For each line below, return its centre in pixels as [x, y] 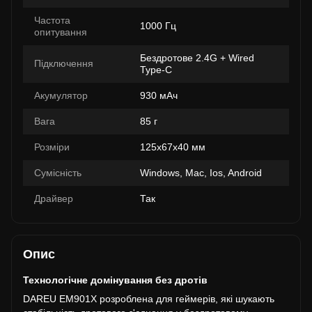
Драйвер [54, 198]
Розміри [52, 147]
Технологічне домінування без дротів [115, 280]
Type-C [156, 70]
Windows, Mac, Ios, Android [201, 173]
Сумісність [58, 173]
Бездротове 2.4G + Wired [197, 58]
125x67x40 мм [173, 147]
